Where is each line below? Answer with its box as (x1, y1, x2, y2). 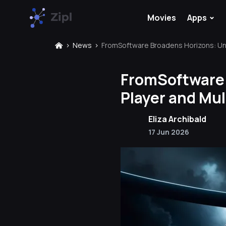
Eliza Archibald (148, 114, 206, 125)
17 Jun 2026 (148, 127, 189, 137)
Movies (147, 12, 176, 23)
